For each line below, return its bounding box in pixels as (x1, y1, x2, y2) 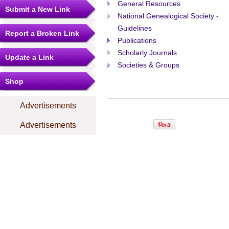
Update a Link (5, 53, 54, 61)
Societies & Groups (118, 61, 179, 69)
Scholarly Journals (118, 49, 177, 57)
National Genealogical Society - (118, 12, 219, 20)
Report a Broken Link (5, 29, 79, 37)
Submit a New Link (5, 5, 70, 13)
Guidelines (118, 24, 152, 32)
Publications (118, 36, 156, 44)
